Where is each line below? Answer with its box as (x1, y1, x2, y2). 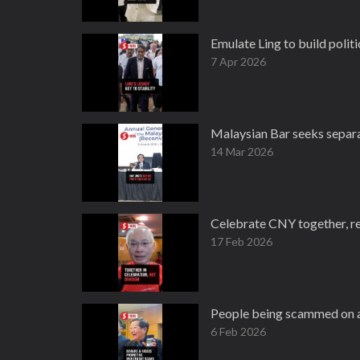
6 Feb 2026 (211, 325, 266, 338)
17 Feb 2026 (211, 235, 272, 248)
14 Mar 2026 (211, 145, 273, 158)
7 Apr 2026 (211, 55, 266, 68)
